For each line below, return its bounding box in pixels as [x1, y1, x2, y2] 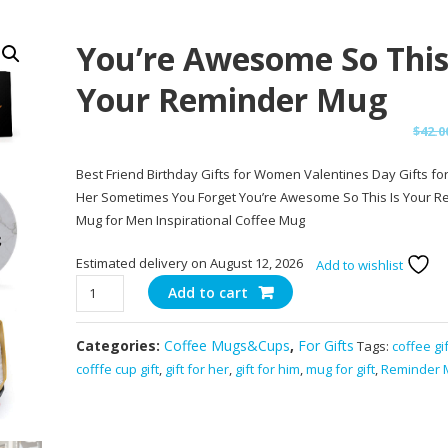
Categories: [76, 336, 165, 355]
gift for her [165, 360, 230, 378]
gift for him [235, 360, 301, 378]
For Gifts [298, 336, 355, 355]
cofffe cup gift [76, 360, 160, 378]
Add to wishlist [315, 256, 406, 274]
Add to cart [167, 283, 248, 302]
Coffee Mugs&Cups [164, 336, 291, 355]
